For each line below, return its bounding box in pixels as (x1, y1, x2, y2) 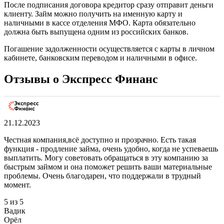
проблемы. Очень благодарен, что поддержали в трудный (4, 171, 201, 180)
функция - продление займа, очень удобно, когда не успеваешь (4, 144, 218, 153)
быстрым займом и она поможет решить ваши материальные (4, 162, 212, 171)
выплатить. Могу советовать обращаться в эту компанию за (4, 153, 208, 162)
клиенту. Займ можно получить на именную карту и (4, 9, 182, 18)
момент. (4, 180, 31, 189)
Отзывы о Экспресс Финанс (4, 72, 158, 86)
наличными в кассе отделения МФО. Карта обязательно (4, 18, 195, 27)
